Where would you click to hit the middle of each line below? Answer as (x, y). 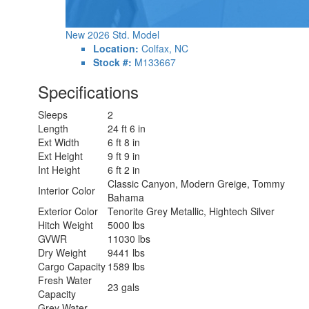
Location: (116, 48)
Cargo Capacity (72, 266)
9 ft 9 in (124, 156)
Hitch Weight (66, 225)
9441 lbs (126, 252)
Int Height (59, 169)
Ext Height (60, 156)
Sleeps (53, 114)
